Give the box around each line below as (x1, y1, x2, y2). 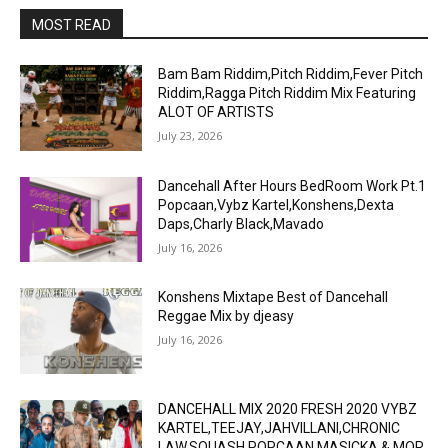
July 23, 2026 (158, 128, 223, 143)
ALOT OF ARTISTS (158, 104, 275, 120)
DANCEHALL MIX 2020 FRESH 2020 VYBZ (158, 401, 418, 418)
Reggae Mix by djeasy (158, 308, 295, 325)
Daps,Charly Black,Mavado (158, 215, 325, 232)
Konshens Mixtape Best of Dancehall (158, 289, 389, 306)
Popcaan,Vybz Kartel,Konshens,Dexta (158, 196, 395, 213)
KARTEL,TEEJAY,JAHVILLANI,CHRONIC (158, 420, 401, 437)
